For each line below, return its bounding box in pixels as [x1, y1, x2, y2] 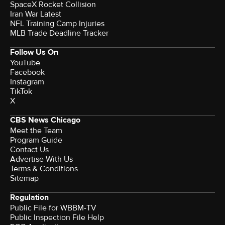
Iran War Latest [10, 9, 61, 20]
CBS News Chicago [10, 115, 80, 126]
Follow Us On [10, 47, 58, 58]
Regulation [10, 192, 49, 203]
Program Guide [10, 135, 62, 146]
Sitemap [10, 173, 39, 184]
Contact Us [10, 145, 49, 155]
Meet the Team [10, 126, 62, 136]
